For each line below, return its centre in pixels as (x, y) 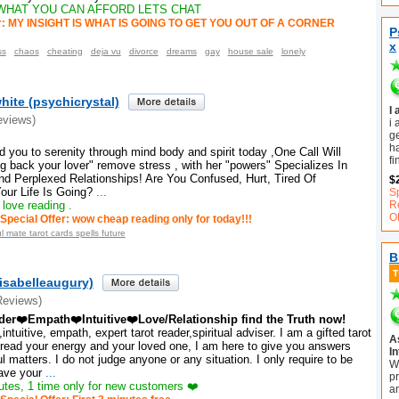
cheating (65, 52)
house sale (250, 52)
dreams (181, 52)
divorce (143, 52)
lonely (293, 52)
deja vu (106, 52)
